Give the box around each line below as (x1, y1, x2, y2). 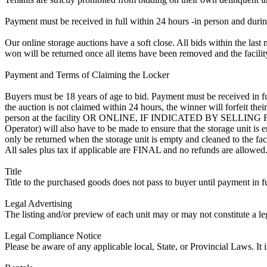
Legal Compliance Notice (5, 230, 101, 241)
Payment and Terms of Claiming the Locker (5, 69, 169, 80)
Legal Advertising (5, 198, 72, 209)
